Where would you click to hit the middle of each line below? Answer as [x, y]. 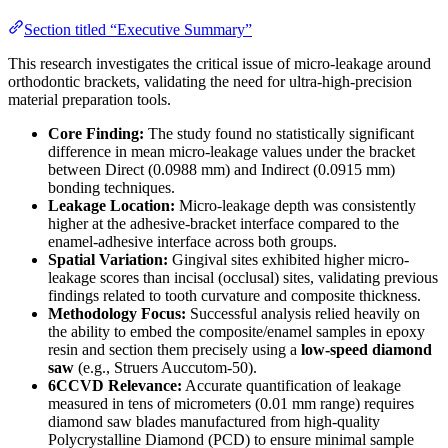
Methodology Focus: [117, 314]
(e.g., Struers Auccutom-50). [165, 368]
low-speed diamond [366, 350]
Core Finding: [96, 134]
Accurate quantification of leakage [291, 386]
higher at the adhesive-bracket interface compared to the [223, 224]
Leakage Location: [111, 206]
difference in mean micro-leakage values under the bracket [231, 152]
